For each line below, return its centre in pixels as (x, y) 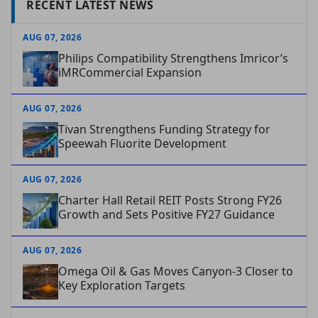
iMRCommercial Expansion (130, 72)
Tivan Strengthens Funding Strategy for (164, 129)
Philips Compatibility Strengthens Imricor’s (173, 58)
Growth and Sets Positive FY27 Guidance (166, 214)
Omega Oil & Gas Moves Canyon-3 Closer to (176, 271)
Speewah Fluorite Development (142, 143)
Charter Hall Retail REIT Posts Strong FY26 (170, 200)
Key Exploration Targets (122, 285)
